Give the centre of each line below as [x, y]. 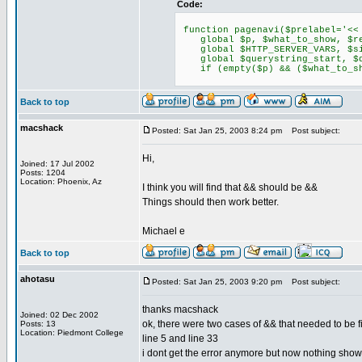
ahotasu [38, 279]
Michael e [164, 231]
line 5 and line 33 [180, 339]
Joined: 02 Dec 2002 [59, 315]
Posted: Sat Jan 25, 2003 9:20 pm [217, 282]
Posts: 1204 [43, 173]
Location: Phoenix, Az [61, 181]
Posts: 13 [38, 324]
